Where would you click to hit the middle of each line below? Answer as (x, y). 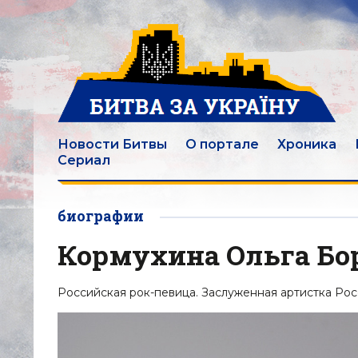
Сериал (84, 160)
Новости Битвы (112, 144)
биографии (101, 216)
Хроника (307, 144)
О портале (222, 144)
